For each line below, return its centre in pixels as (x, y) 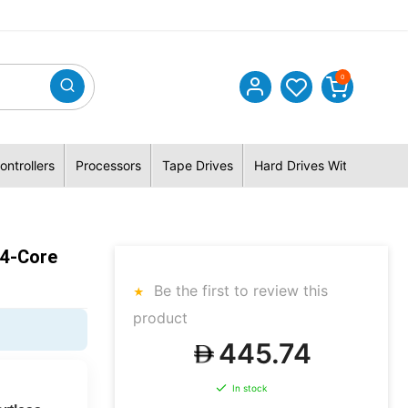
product (160, 318)
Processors (108, 165)
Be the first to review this (239, 291)
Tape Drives (197, 165)
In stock (250, 388)
